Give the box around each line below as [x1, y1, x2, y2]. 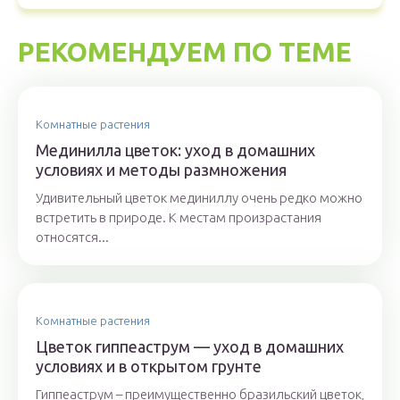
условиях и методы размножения [36, 161, 287, 179]
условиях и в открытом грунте [36, 357, 262, 375]
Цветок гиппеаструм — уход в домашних [36, 337, 344, 355]
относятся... [36, 229, 109, 245]
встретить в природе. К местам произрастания [36, 210, 321, 225]
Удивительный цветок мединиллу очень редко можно [36, 190, 362, 205]
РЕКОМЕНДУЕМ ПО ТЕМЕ [18, 37, 352, 67]
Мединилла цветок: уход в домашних [36, 141, 315, 159]
